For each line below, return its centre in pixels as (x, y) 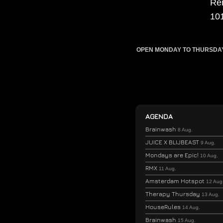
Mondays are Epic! (173, 155)
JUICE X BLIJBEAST (173, 142)
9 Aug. (208, 142)
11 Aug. (167, 168)
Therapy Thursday (173, 194)
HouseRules (164, 207)
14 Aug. (191, 207)
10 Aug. (209, 155)
